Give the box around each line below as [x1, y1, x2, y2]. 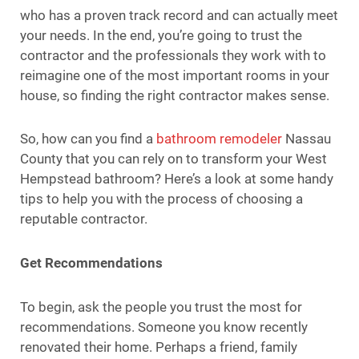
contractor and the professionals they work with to [20, 46, 326, 63]
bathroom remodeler [156, 131, 282, 147]
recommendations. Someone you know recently [20, 318, 308, 335]
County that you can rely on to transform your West [20, 151, 327, 167]
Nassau [282, 131, 331, 147]
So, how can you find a [20, 131, 156, 147]
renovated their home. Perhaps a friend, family [20, 338, 297, 355]
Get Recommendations [20, 255, 163, 271]
